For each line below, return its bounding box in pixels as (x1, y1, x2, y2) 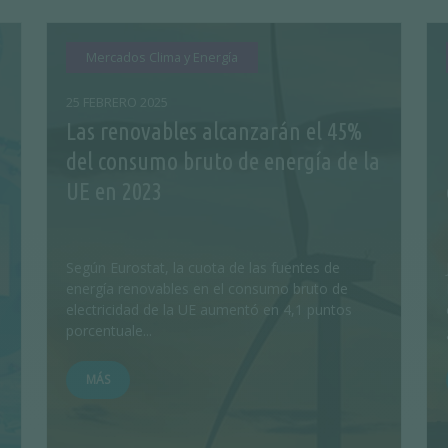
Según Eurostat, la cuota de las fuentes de (66, 257, 340, 277)
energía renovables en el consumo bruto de (66, 278, 348, 298)
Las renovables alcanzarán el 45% (66, 117, 362, 145)
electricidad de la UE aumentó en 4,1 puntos (66, 299, 352, 319)
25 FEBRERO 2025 (66, 92, 168, 111)
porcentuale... (66, 320, 152, 340)
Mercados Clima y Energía (86, 47, 238, 66)
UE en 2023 (66, 177, 162, 205)
